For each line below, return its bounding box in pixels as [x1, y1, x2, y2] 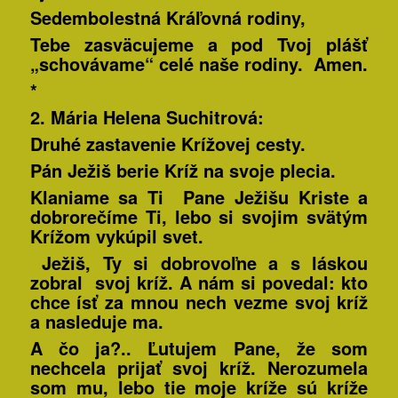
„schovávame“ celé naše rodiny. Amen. [29, 51, 368, 77]
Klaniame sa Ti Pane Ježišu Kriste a [29, 184, 369, 211]
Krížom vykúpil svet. [29, 223, 203, 250]
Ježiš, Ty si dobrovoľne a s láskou [42, 250, 369, 276]
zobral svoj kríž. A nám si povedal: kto [29, 269, 369, 296]
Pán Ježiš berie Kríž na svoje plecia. [29, 157, 336, 184]
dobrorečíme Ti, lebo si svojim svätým [29, 203, 369, 230]
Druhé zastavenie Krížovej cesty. [29, 131, 306, 157]
